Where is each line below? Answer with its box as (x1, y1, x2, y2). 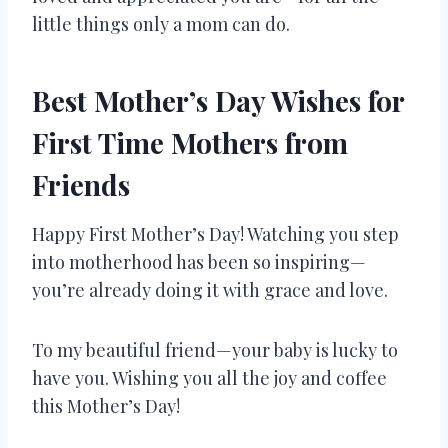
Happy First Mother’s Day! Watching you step (32, 221, 399, 246)
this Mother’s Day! (32, 393, 180, 418)
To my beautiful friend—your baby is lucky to (32, 337, 398, 362)
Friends (32, 165, 130, 203)
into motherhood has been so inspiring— (32, 249, 366, 274)
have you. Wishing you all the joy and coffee (32, 365, 387, 390)
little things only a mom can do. (32, 11, 290, 36)
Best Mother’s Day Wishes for (32, 81, 404, 119)
